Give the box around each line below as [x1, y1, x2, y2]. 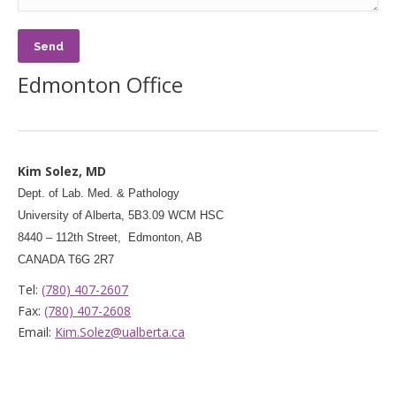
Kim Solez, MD [18, 163, 106, 179]
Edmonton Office [18, 70, 183, 99]
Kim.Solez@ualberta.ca [55, 324, 185, 340]
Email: [18, 324, 55, 340]
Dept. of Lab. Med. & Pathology [18, 187, 179, 200]
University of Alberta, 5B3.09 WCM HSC [18, 209, 224, 222]
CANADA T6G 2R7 [18, 253, 114, 266]
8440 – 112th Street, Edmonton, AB [18, 231, 202, 244]
